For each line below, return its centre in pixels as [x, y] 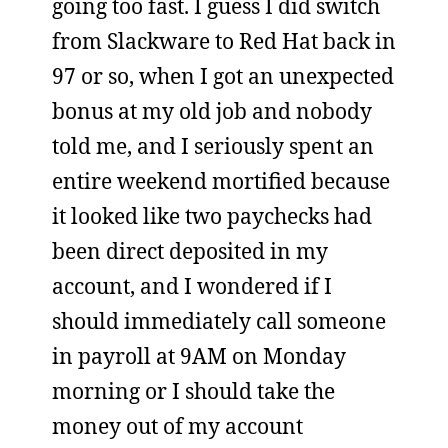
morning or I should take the [193, 391]
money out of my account [177, 426]
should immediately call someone [219, 321]
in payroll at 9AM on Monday [199, 356]
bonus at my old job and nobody [212, 111]
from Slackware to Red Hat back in [224, 41]
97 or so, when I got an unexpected [223, 76]
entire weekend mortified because [221, 181]
